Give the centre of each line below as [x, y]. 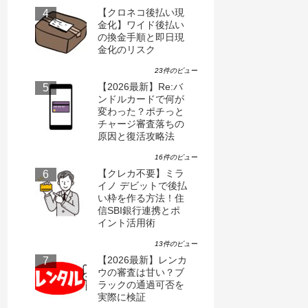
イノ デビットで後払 [142, 185]
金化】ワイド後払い [141, 24]
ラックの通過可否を [141, 284]
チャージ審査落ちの [141, 123]
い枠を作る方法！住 [141, 198]
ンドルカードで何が [141, 99]
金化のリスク [126, 49]
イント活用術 [126, 222]
